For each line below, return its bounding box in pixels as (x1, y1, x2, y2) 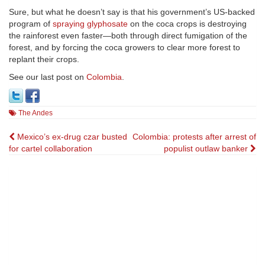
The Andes (18, 109, 53, 118)
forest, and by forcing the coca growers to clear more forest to (9, 43, 240, 53)
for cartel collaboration (9, 144, 92, 154)
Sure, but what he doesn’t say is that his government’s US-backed (9, 7, 255, 17)
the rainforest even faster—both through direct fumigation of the (9, 31, 247, 41)
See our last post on (9, 72, 86, 82)
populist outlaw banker (164, 144, 250, 154)
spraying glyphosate (53, 19, 128, 29)
